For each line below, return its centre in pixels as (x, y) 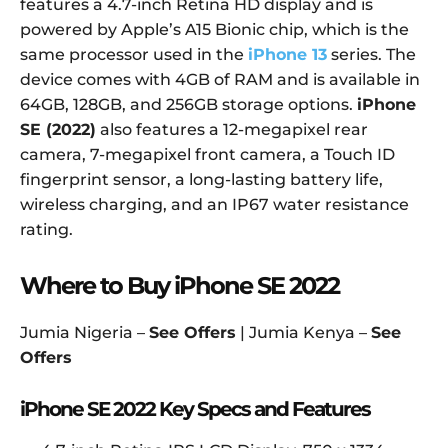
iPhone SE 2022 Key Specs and (154, 409)
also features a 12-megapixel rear (232, 130)
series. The (371, 55)
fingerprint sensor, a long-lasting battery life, (201, 180)
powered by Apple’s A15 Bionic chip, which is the (214, 30)
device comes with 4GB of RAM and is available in (220, 80)
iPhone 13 (287, 55)
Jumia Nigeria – (84, 333)
